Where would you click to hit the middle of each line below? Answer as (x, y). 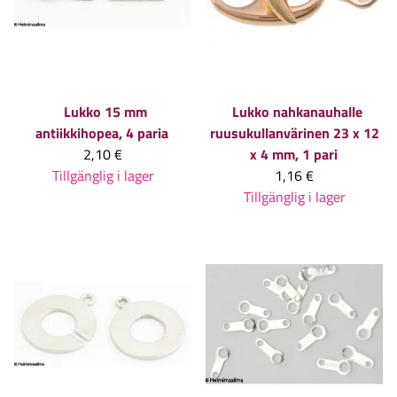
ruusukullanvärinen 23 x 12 (294, 133)
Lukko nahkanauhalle (297, 112)
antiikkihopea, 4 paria (102, 133)
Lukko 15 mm (105, 112)
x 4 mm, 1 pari (293, 155)
